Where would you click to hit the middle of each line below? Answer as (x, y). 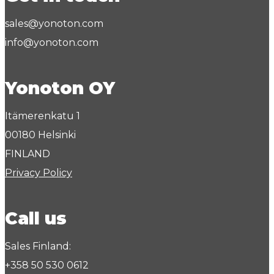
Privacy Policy (39, 173)
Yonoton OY (60, 88)
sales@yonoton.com (54, 24)
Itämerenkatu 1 (43, 116)
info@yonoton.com (52, 43)
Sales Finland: (38, 246)
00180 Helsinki (40, 135)
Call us (36, 219)
